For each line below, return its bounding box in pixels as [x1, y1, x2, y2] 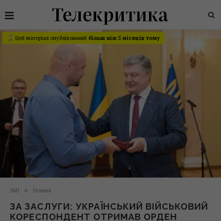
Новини [33, 187, 51, 194]
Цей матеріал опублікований [13, 35, 88, 41]
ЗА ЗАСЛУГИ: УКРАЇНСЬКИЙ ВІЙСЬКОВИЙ [10, 201, 208, 212]
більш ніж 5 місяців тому [88, 35, 160, 41]
